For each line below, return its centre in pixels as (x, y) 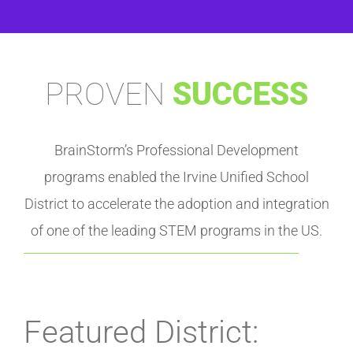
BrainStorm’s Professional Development (176, 150)
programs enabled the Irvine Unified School (176, 177)
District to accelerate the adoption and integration (176, 204)
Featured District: (141, 333)
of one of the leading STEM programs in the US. (176, 231)
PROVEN (109, 94)
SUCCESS (240, 94)
